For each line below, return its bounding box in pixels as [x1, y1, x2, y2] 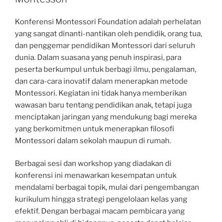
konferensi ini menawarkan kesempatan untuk [15, 171, 176, 180]
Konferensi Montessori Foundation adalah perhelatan [15, 17, 201, 26]
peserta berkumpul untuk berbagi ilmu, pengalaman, [15, 64, 196, 74]
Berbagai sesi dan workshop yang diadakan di [15, 159, 171, 168]
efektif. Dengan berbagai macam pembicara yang [15, 207, 185, 216]
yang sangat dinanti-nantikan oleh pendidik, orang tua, [15, 29, 202, 38]
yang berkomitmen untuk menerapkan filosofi [15, 124, 174, 133]
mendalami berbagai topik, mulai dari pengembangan [15, 183, 199, 192]
